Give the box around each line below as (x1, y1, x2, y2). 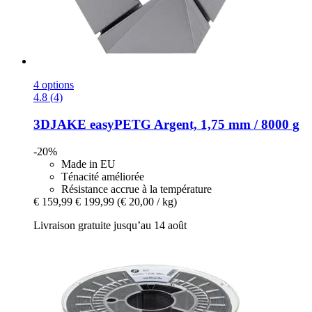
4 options (33, 79, 74, 91)
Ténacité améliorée (61, 170, 144, 182)
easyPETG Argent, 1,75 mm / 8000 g (86, 116, 299, 132)
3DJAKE (33, 116, 86, 132)
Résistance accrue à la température (61, 182, 212, 195)
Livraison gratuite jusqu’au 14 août (33, 219, 187, 231)
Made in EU (61, 157, 116, 170)
